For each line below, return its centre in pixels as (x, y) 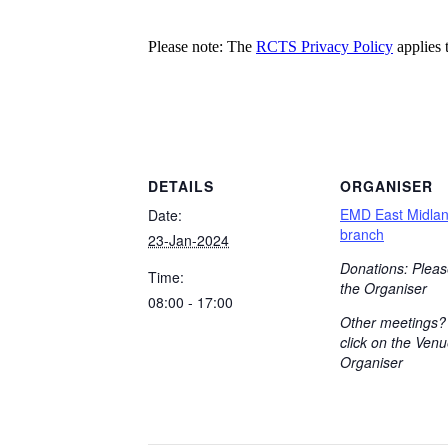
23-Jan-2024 (188, 239)
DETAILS (181, 185)
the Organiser (383, 287)
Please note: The (202, 46)
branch (362, 233)
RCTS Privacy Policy (324, 46)
